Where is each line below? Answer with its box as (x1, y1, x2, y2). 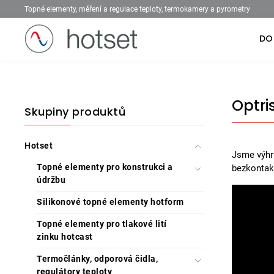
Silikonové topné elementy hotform (37, 197, 184, 207)
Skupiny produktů (24, 104, 125, 119)
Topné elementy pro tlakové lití (37, 219, 167, 229)
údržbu (37, 175, 65, 185)
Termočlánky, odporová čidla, (37, 254, 158, 264)
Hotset (24, 141, 53, 150)
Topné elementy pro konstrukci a (37, 162, 173, 172)
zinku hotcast (37, 232, 93, 242)
